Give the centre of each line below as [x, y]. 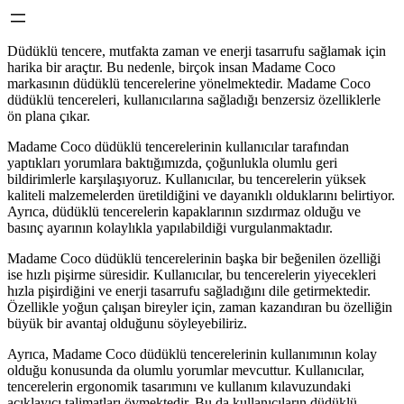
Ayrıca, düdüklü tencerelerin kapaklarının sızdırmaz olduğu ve [184, 211]
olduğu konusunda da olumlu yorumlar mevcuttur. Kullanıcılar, [186, 370]
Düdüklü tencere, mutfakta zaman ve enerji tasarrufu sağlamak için [197, 51]
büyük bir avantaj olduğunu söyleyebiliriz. [127, 323]
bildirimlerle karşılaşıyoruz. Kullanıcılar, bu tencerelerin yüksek [187, 179]
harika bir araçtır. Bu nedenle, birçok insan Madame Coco [171, 67]
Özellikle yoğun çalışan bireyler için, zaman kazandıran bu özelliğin [200, 307]
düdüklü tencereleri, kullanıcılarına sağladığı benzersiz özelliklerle [194, 100]
